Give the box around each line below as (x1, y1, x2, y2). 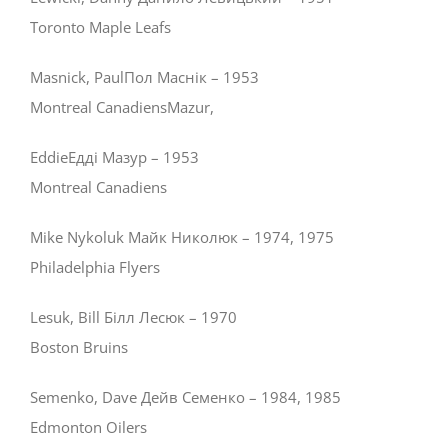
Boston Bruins (30, 337, 128, 358)
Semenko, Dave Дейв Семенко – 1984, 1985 (30, 387, 341, 408)
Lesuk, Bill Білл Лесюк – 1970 (30, 307, 237, 328)
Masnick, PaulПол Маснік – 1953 (30, 67, 259, 88)
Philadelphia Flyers (30, 257, 160, 278)
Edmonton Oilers (30, 417, 147, 438)
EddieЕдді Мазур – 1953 (30, 147, 199, 168)
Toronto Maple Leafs (30, 17, 171, 38)
